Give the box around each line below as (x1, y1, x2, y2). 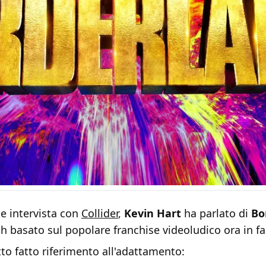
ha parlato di (181, 206, 251, 221)
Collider (81, 206, 118, 221)
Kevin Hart (124, 206, 181, 221)
